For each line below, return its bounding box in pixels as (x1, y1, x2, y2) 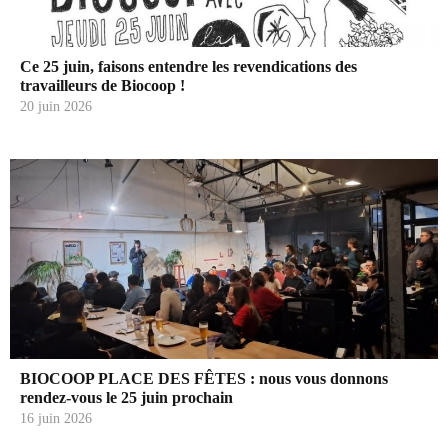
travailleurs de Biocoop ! (20, 76, 185, 94)
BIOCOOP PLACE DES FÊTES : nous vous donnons (20, 369, 388, 387)
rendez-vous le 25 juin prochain (20, 388, 233, 406)
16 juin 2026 (20, 410, 92, 426)
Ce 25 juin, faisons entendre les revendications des (20, 57, 357, 75)
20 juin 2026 (20, 98, 92, 114)
